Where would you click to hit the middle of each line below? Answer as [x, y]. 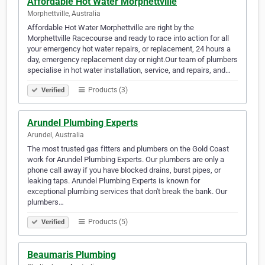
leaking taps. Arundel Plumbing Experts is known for [114, 181]
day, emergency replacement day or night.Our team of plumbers [132, 60]
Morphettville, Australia [64, 14]
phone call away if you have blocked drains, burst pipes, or [124, 170]
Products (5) [107, 222]
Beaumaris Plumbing [72, 255]
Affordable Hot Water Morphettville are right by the [111, 28]
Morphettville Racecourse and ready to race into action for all [128, 38]
